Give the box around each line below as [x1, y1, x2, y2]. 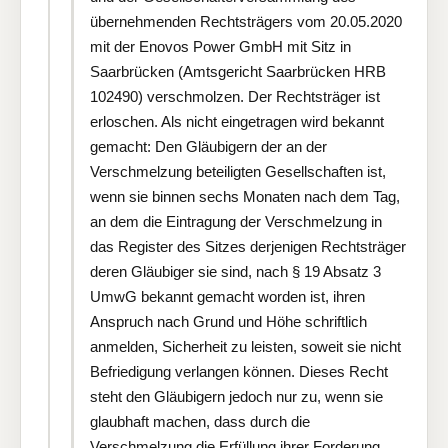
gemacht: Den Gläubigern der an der [90, 137, 327, 155]
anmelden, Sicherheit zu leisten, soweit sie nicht [90, 337, 401, 355]
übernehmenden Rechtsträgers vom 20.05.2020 [90, 12, 402, 30]
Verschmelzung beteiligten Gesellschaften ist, [90, 162, 386, 180]
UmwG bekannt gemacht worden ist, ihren [90, 287, 365, 305]
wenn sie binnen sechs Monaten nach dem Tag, [90, 187, 400, 205]
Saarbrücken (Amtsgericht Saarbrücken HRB [90, 62, 386, 80]
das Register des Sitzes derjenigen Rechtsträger [90, 237, 406, 255]
